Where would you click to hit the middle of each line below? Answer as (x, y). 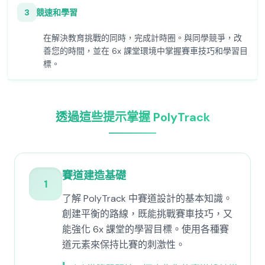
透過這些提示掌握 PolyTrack (132, 117)
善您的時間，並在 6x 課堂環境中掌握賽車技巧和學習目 (146, 51)
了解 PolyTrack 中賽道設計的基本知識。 (147, 198)
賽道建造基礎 (94, 176)
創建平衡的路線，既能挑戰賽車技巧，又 (147, 214)
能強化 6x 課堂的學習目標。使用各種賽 (146, 229)
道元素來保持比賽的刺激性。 (124, 245)
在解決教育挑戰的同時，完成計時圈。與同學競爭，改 (143, 38)
